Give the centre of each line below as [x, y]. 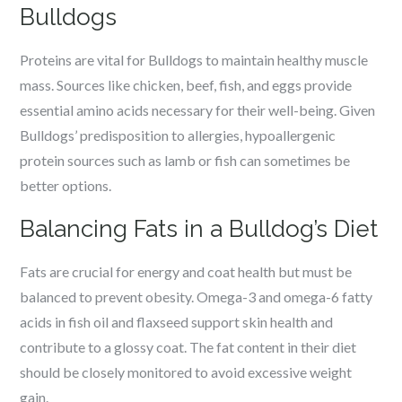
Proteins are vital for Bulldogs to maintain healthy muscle [194, 60]
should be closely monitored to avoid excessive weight [186, 372]
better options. [66, 185]
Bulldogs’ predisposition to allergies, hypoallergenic [178, 135]
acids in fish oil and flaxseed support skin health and [177, 322]
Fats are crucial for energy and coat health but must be [186, 271]
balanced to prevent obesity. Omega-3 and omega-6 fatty [197, 297]
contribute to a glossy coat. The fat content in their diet [188, 347]
